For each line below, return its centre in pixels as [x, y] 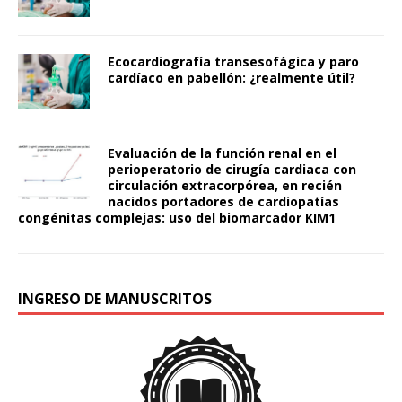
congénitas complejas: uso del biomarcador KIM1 [177, 217]
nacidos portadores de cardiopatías [223, 201]
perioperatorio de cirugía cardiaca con [232, 169]
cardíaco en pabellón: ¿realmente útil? [232, 78]
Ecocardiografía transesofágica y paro [233, 62]
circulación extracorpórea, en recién [225, 185]
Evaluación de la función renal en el [222, 153]
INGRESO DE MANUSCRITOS [115, 298]
